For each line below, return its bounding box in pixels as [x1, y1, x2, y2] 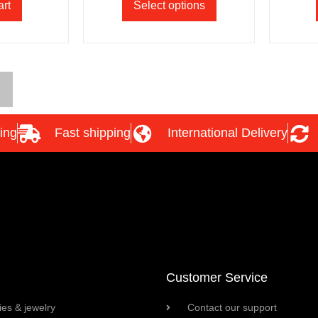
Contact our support [187, 302, 277, 314]
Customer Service [166, 270, 268, 285]
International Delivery [168, 126, 287, 141]
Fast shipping [54, 126, 131, 141]
